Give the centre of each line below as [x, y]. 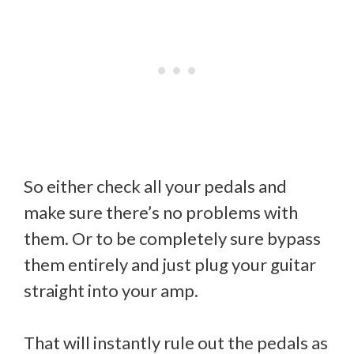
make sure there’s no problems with [161, 212]
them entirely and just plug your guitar [170, 264]
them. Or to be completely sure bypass [172, 238]
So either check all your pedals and [155, 186]
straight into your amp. [111, 290]
